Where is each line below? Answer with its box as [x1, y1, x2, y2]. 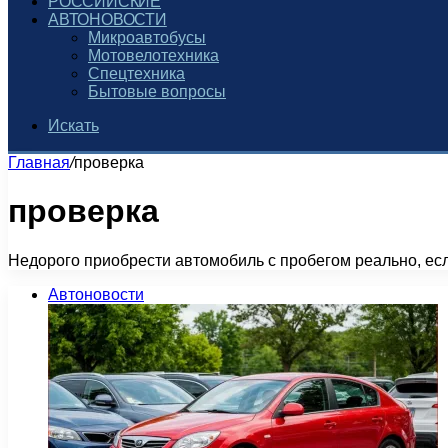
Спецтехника [88, 65, 185, 82]
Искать [48, 117, 99, 134]
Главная [8, 154, 70, 171]
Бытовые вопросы [88, 83, 226, 100]
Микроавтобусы [88, 29, 206, 46]
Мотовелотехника [88, 47, 219, 64]
